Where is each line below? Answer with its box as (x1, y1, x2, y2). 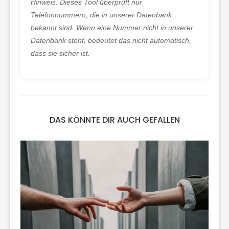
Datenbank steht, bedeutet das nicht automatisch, (31, 36, 191, 45)
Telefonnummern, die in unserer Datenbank (31, 11, 172, 19)
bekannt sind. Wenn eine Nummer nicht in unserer (31, 24, 193, 32)
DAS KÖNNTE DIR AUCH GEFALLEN (49, 114, 180, 126)
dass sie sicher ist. (31, 49, 90, 58)
